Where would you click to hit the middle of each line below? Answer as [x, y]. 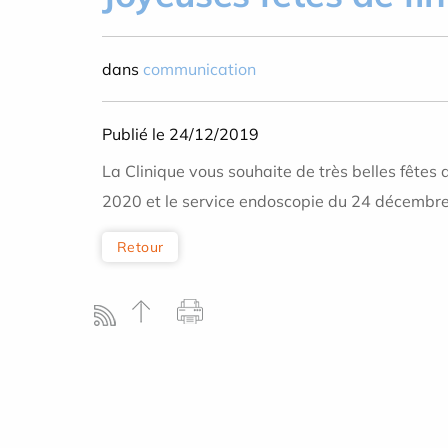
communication [199, 69]
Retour [140, 246]
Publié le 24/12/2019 [180, 134]
